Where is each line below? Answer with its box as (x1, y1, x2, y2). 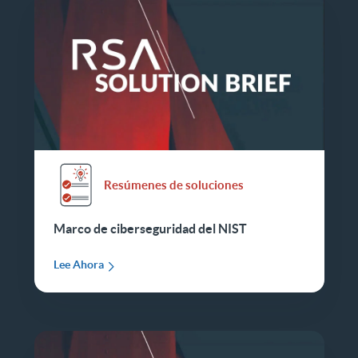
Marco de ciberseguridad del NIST (53, 221, 247, 237)
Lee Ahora (53, 258, 104, 272)
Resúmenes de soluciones (103, 177, 244, 192)
